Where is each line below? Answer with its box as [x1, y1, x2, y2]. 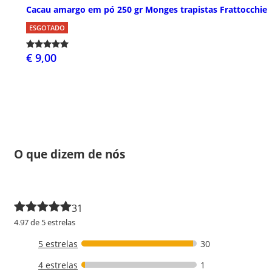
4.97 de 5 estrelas [14, 216, 75, 228]
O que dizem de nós [14, 146, 125, 161]
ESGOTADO [29, 22, 65, 32]
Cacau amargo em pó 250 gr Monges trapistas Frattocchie [26, 3, 267, 15]
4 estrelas [38, 259, 78, 271]
